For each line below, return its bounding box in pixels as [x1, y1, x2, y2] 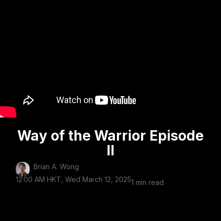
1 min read [131, 178, 164, 186]
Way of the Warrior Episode [17, 127, 204, 144]
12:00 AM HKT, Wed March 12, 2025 [16, 175, 131, 184]
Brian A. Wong [34, 162, 79, 171]
